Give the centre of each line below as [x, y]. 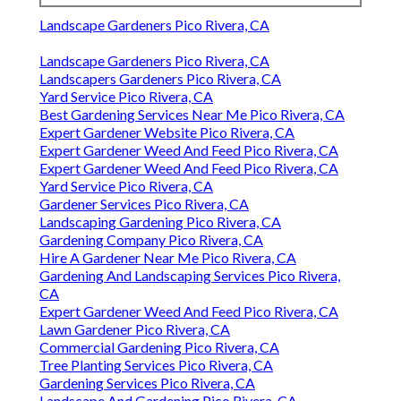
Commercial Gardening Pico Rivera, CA [159, 347]
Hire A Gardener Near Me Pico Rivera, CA [168, 258]
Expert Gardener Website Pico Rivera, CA [167, 132]
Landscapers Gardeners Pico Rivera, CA [160, 79]
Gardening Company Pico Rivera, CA [151, 240]
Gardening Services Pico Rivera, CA [147, 383]
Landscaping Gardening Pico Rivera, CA [160, 222]
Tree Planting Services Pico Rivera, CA [156, 365]
